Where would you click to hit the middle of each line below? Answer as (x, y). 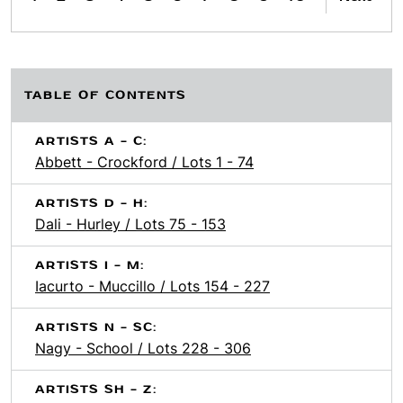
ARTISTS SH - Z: (96, 390)
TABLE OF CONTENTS (105, 95)
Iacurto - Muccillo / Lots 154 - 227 (152, 286)
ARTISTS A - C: (91, 141)
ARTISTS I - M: (90, 265)
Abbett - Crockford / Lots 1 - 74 (144, 162)
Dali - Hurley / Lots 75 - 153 (130, 224)
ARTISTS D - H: (92, 203)
